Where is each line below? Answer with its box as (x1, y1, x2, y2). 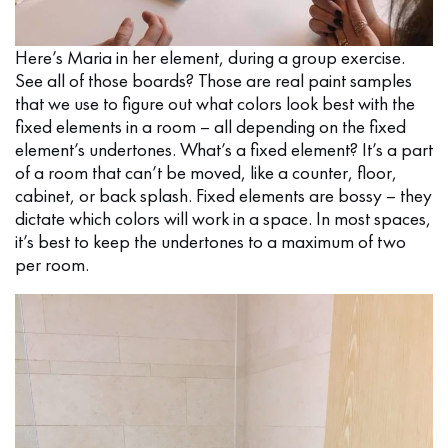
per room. (15, 251, 89, 277)
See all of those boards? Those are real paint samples (15, 67, 412, 93)
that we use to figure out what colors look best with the (15, 90, 415, 116)
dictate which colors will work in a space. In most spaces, (15, 205, 431, 231)
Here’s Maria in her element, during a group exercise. (15, 44, 405, 70)
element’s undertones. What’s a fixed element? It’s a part (15, 136, 433, 162)
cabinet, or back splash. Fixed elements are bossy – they (15, 182, 432, 208)
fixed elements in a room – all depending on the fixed (15, 113, 406, 139)
